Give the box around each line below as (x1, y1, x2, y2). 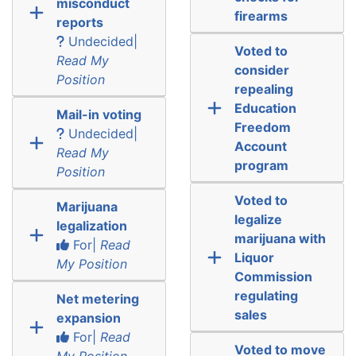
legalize (234, 211, 282, 227)
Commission (234, 268, 312, 284)
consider (234, 61, 289, 78)
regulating (234, 287, 298, 304)
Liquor (234, 249, 274, 265)
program (234, 157, 288, 173)
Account (234, 137, 287, 154)
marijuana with (234, 230, 326, 246)
